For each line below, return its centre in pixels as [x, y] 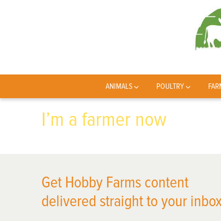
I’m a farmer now [104, 120]
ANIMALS [119, 86]
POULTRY [170, 86]
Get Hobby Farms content [115, 183]
